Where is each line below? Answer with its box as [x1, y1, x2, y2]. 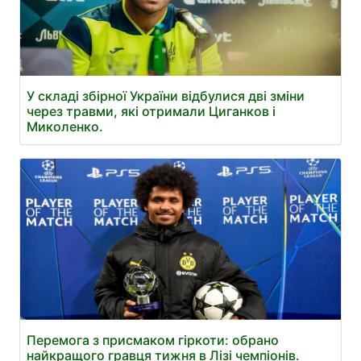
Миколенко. [27, 118, 103, 135]
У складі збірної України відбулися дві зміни [27, 88, 305, 104]
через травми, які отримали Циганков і [27, 103, 276, 119]
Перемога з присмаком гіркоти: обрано [27, 332, 279, 348]
